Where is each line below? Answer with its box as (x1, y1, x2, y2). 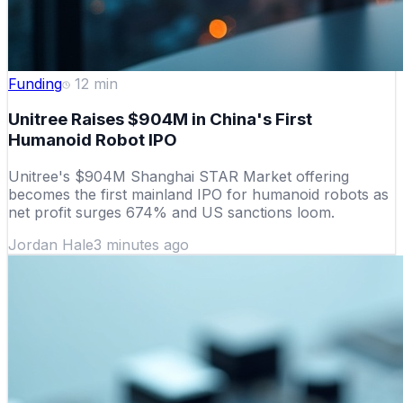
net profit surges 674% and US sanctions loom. (8, 203, 335, 222)
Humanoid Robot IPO (8, 130, 177, 151)
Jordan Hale (8, 236, 94, 255)
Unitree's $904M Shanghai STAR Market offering (8, 167, 349, 186)
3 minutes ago (94, 236, 189, 255)
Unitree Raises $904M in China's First (8, 109, 312, 130)
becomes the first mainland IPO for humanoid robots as (8, 185, 389, 204)
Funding (8, 74, 62, 93)
